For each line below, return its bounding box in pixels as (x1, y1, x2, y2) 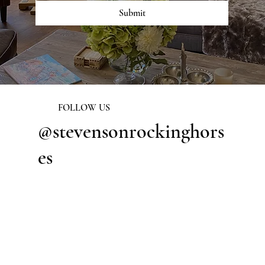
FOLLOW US (58, 102, 110, 114)
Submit (118, 7, 146, 20)
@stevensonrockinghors (37, 119, 224, 144)
